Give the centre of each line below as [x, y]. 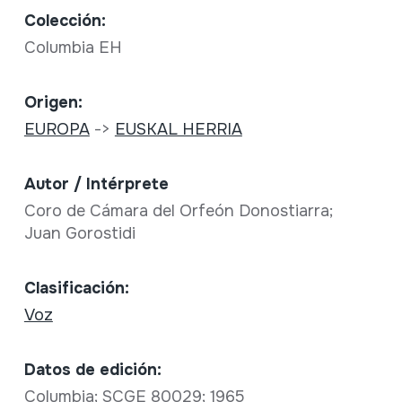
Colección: [65, 21]
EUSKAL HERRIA [178, 129]
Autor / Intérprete [96, 184]
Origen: [53, 102]
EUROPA [57, 129]
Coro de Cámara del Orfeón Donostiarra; [178, 211]
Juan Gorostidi [82, 233]
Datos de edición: [92, 370]
